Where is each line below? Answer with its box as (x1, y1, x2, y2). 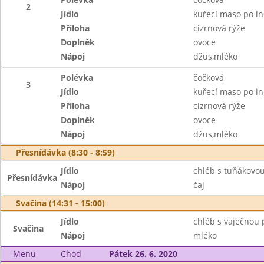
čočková (193, 72, 224, 83)
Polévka (61, 72, 94, 83)
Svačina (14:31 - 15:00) (16, 197, 105, 209)
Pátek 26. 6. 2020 (108, 248, 177, 259)
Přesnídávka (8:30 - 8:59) (16, 147, 115, 158)
